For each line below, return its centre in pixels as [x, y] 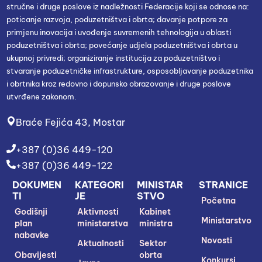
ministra [156, 223]
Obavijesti [36, 255]
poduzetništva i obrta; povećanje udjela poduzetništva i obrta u [122, 45]
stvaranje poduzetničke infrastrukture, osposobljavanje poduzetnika [130, 70]
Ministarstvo [227, 220]
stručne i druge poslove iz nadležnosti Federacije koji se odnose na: [128, 6]
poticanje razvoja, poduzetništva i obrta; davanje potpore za [117, 19]
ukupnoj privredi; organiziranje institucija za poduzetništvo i [113, 58]
